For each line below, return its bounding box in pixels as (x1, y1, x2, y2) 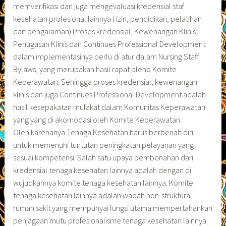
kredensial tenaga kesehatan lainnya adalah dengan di (13, 165, 192, 176)
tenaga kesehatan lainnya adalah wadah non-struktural (13, 190, 193, 201)
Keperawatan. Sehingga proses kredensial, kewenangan (13, 77, 198, 87)
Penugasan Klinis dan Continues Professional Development (13, 39, 206, 49)
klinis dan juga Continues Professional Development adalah (13, 89, 206, 100)
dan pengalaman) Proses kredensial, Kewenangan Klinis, (13, 26, 198, 37)
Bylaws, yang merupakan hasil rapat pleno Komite (13, 64, 177, 75)
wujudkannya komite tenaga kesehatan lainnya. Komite (13, 178, 194, 188)
